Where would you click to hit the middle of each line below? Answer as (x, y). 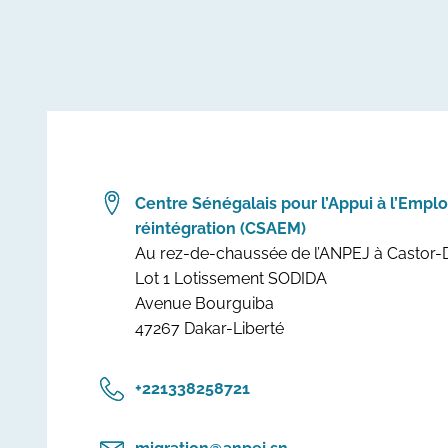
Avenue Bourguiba (206, 303)
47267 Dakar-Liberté (209, 328)
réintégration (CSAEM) (220, 228)
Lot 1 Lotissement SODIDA (231, 278)
